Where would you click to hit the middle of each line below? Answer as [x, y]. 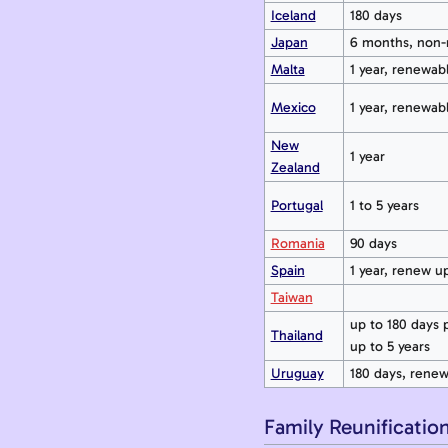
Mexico [293, 108]
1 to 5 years [384, 206]
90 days [373, 244]
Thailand [296, 336]
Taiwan [291, 298]
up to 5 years [389, 347]
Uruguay [297, 374]
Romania [297, 244]
